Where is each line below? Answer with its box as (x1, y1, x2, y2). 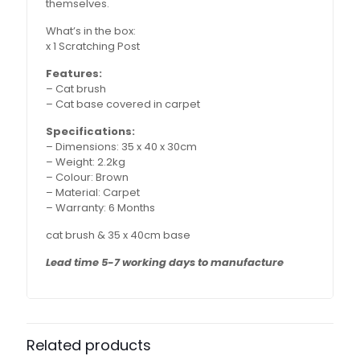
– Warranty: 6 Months (46, 200, 156, 215)
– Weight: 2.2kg (46, 154, 126, 170)
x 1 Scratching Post (46, 39, 141, 54)
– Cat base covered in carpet (46, 96, 201, 112)
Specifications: (46, 124, 136, 139)
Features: (46, 66, 103, 81)
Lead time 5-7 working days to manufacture (46, 255, 284, 270)
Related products (27, 335, 151, 355)
